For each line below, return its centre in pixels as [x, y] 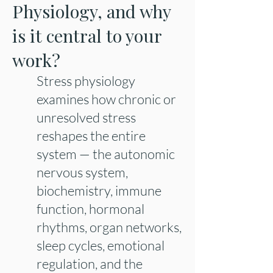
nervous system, [82, 172]
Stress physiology [86, 81]
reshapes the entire [91, 136]
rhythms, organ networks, [109, 227]
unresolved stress [86, 117]
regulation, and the [90, 264]
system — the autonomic [106, 154]
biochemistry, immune [99, 190]
